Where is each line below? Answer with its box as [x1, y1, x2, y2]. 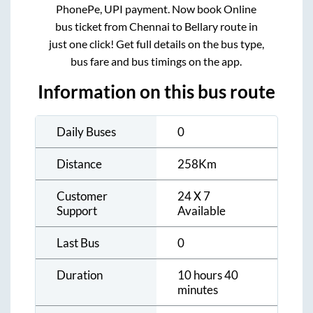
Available [177, 203, 226, 218]
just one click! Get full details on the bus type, [48, 36, 264, 50]
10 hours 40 [177, 267, 238, 282]
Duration [57, 267, 103, 282]
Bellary [184, 19, 218, 33]
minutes [177, 282, 218, 297]
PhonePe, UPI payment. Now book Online [56, 1, 257, 15]
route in [217, 19, 258, 33]
